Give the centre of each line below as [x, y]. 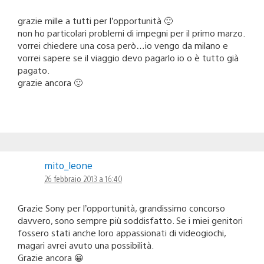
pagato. [34, 70]
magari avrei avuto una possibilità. [86, 245]
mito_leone [68, 165]
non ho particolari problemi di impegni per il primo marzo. [131, 32]
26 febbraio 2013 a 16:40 [83, 178]
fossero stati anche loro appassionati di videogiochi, [122, 232]
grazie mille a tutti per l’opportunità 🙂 [95, 20]
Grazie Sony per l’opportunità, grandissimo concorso [121, 207]
